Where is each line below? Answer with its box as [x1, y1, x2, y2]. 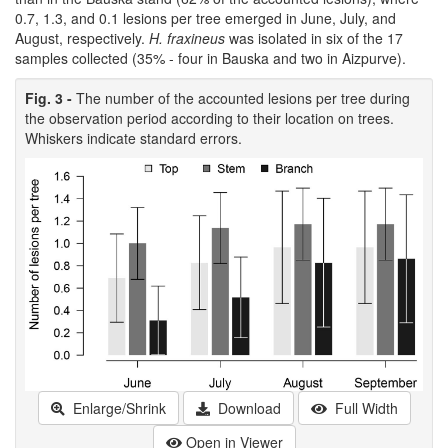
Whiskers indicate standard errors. [25, 128, 242, 149]
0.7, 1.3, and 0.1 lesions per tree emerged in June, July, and [15, 8, 396, 29]
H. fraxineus [149, 28, 229, 49]
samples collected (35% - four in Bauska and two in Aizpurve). [15, 48, 406, 69]
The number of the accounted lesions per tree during [76, 88, 410, 109]
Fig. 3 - [25, 88, 76, 109]
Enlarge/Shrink [68, 397, 166, 418]
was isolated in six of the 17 [229, 28, 403, 49]
